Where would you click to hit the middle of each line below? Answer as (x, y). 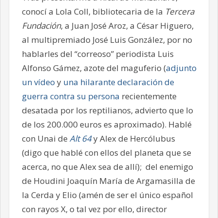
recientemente (148, 96)
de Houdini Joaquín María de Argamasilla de (108, 181)
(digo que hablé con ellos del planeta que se (106, 152)
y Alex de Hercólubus (133, 138)
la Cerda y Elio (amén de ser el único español (107, 195)
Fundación (41, 25)
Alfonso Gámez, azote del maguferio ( (94, 68)
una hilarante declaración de (118, 82)
